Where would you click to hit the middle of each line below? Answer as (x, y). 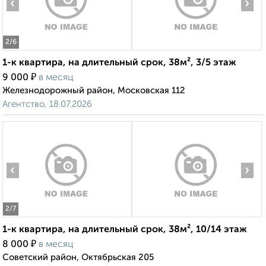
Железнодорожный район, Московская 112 (94, 91)
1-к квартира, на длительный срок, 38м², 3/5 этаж (119, 63)
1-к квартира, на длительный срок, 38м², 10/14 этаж (125, 230)
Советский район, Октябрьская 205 (78, 258)
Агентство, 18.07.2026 (47, 104)
